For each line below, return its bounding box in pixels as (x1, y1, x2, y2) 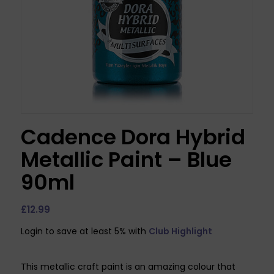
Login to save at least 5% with (20, 224, 149, 237)
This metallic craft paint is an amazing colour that (20, 260, 235, 273)
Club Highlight (148, 224, 212, 237)
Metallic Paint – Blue (20, 144, 232, 174)
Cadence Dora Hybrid (20, 122, 245, 152)
